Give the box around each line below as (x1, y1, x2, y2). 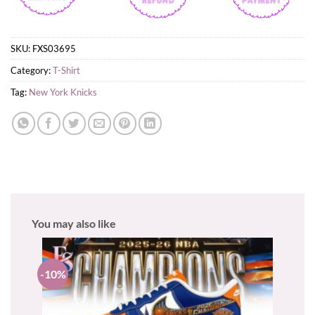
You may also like (32, 217, 116, 231)
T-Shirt (53, 65, 80, 77)
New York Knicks (29, 86, 97, 98)
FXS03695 (32, 43, 76, 55)
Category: (11, 65, 53, 77)
